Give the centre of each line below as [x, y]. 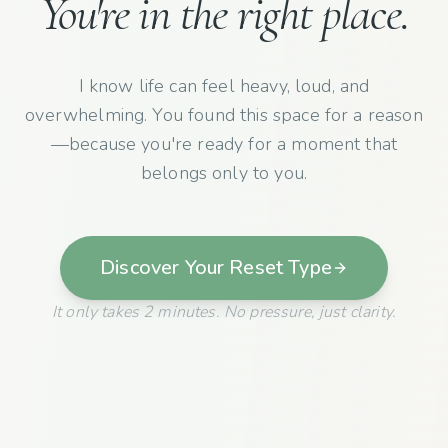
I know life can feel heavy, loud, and [224, 86]
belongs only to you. [224, 173]
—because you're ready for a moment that [224, 144]
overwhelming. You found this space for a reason [224, 115]
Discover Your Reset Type [216, 268]
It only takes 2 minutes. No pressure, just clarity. [224, 312]
